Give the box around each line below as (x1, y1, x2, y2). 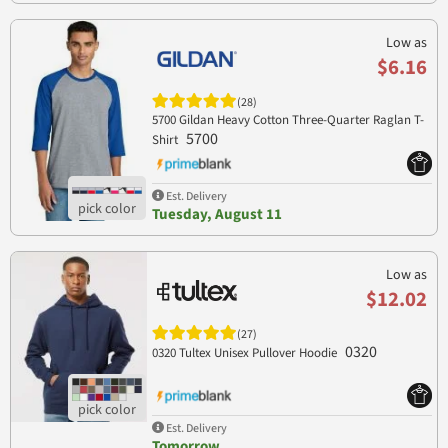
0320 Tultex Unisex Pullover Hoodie (151, 343, 340, 362)
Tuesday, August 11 (151, 203, 282, 225)
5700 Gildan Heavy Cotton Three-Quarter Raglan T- (151, 111, 424, 130)
